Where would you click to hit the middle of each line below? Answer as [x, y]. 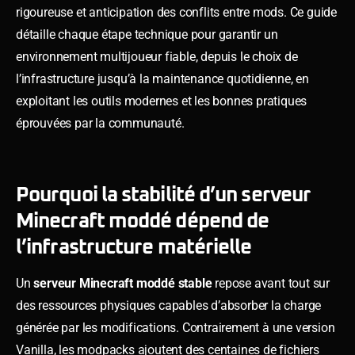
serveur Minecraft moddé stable [123, 283]
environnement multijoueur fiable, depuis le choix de [157, 56]
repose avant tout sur [271, 283]
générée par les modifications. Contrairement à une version [176, 327]
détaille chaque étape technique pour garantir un [147, 34]
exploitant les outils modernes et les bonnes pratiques [162, 101]
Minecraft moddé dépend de [143, 221]
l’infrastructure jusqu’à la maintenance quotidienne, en [162, 78]
